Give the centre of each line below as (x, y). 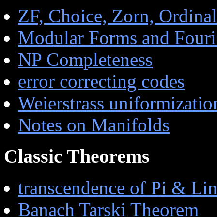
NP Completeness (85, 60)
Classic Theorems (77, 156)
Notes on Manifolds (94, 125)
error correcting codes (101, 81)
